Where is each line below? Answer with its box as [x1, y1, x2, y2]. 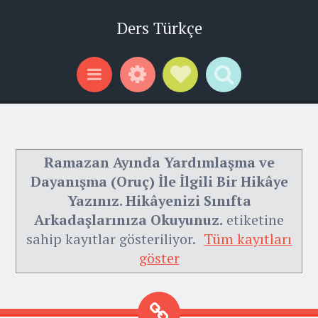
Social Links [180, 93, 251, 110]
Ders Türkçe [116, 17, 202, 39]
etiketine [223, 210, 284, 230]
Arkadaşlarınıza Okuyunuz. [34, 210, 223, 230]
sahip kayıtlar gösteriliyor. [26, 229, 199, 249]
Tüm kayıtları [204, 229, 292, 249]
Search [224, 93, 264, 110]
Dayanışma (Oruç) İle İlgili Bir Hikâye [30, 172, 288, 192]
